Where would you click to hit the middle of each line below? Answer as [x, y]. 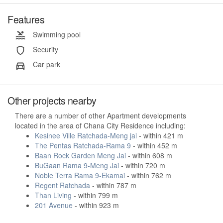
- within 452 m [154, 145]
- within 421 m [160, 135]
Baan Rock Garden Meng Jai [80, 155]
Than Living [53, 195]
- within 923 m [96, 205]
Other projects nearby [52, 100]
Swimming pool [56, 34]
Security [45, 50]
